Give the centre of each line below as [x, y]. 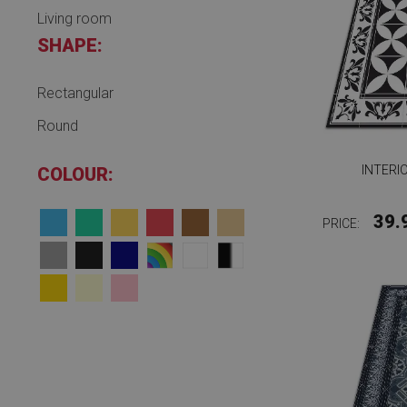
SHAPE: [70, 45]
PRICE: [342, 223]
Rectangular [75, 93]
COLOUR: [75, 174]
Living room [74, 19]
